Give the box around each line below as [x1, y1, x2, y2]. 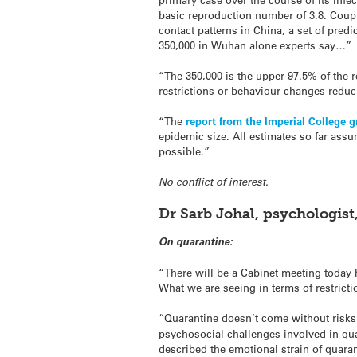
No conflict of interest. [159, 175, 269, 190]
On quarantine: [159, 233, 233, 249]
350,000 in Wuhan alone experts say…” [159, 37, 352, 52]
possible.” [159, 144, 210, 159]
